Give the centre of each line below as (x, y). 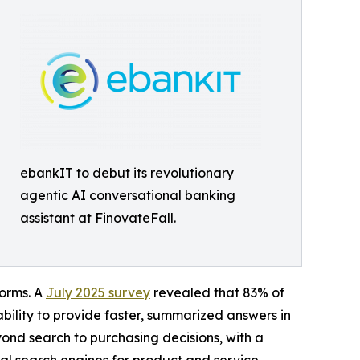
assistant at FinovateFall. (98, 218)
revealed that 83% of (217, 292)
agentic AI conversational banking (128, 195)
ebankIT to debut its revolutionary (127, 173)
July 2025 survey (98, 292)
